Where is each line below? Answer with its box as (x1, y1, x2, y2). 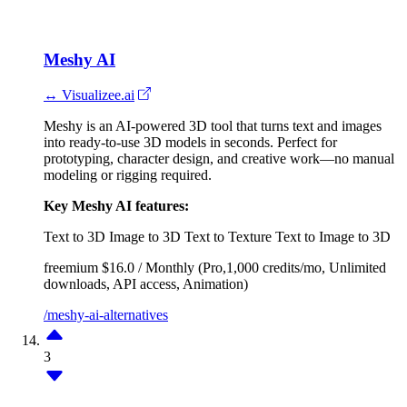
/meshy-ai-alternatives (44, 306, 168, 323)
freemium (44, 259, 98, 275)
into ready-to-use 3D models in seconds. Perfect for (44, 134, 337, 150)
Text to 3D (44, 228, 105, 244)
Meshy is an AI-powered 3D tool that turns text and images (44, 117, 382, 134)
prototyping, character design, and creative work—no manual (44, 150, 394, 166)
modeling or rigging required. (44, 166, 212, 183)
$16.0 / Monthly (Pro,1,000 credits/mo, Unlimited (102, 259, 386, 275)
